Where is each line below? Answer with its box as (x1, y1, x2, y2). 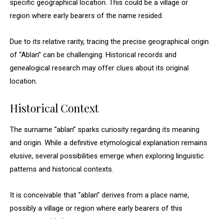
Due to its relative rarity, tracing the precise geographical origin (10, 37, 209, 46)
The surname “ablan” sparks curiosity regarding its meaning (10, 125, 199, 134)
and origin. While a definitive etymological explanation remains (10, 138, 207, 147)
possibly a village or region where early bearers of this (10, 204, 182, 213)
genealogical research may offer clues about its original (10, 64, 189, 72)
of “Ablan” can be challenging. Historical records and (10, 50, 176, 59)
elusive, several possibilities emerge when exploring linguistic (10, 152, 204, 160)
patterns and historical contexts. (10, 165, 113, 174)
